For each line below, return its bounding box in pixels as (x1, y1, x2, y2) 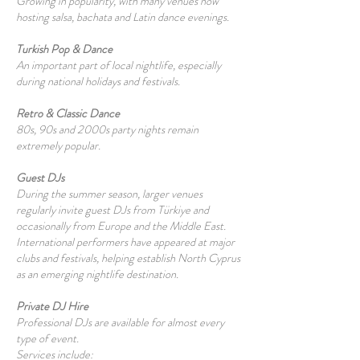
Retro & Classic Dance (16, 105, 120, 121)
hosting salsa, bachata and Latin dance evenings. (16, 9, 229, 25)
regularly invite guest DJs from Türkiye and (16, 202, 209, 218)
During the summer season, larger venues (16, 186, 202, 202)
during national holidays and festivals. (16, 73, 180, 89)
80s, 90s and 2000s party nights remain (16, 121, 198, 137)
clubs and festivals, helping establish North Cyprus (16, 250, 240, 266)
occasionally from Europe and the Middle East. (16, 218, 226, 234)
